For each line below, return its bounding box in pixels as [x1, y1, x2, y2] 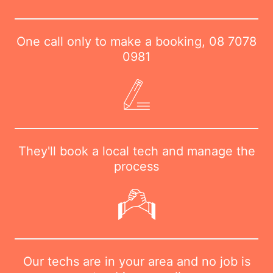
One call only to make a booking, [16, 34, 209, 49]
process [114, 159, 159, 174]
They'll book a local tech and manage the [18, 144, 255, 159]
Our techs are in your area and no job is [23, 253, 250, 269]
